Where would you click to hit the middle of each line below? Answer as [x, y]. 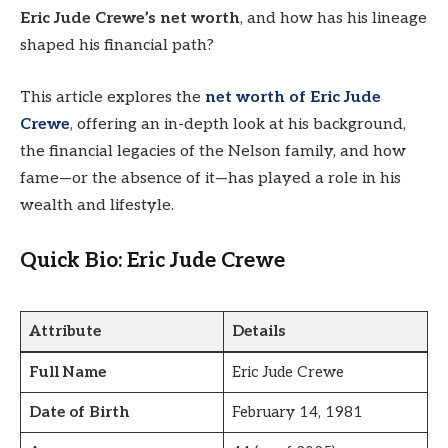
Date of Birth [78, 412]
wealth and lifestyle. [97, 205]
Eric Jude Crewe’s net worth [130, 19]
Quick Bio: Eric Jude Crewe [152, 261]
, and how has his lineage [333, 19]
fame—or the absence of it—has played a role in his [210, 178]
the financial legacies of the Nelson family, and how [213, 151]
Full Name [67, 372]
